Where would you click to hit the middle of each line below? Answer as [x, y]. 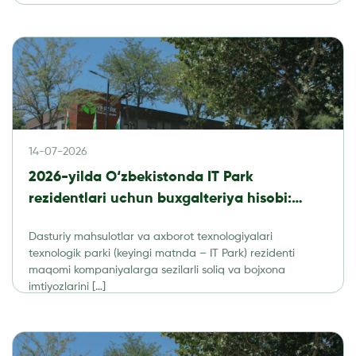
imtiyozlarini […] [67, 286]
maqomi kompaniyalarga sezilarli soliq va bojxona [157, 270]
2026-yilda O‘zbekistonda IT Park [141, 177]
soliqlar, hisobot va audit [113, 220]
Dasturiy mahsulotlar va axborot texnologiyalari [151, 236]
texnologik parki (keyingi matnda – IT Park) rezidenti [162, 253]
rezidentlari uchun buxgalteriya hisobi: [160, 198]
